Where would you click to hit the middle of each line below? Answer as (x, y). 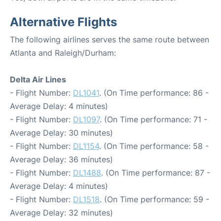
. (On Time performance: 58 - (154, 146)
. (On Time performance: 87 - (156, 173)
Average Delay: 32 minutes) (61, 213)
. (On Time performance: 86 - (154, 93)
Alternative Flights (63, 22)
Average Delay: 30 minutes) (61, 133)
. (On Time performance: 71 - (153, 119)
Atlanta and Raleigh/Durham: (63, 53)
